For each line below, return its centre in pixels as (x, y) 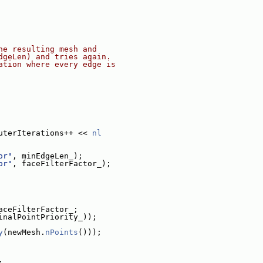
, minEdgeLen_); (48, 156)
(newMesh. (24, 232)
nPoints (62, 232)
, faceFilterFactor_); (62, 163)
